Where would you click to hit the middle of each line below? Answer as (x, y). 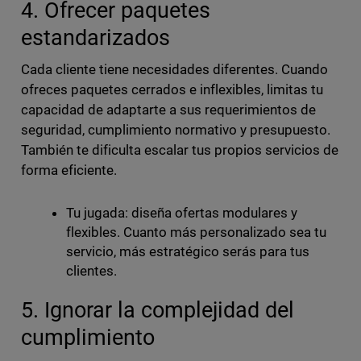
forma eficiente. (68, 170)
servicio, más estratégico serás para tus (188, 252)
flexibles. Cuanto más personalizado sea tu (196, 232)
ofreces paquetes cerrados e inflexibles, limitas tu (172, 90)
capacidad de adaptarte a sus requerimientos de (168, 110)
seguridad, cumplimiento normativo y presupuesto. (176, 130)
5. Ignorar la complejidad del (157, 310)
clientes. (93, 271)
